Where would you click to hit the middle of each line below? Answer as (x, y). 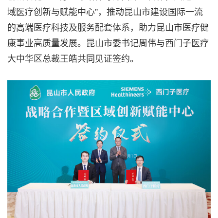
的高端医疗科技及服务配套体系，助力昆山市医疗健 (108, 27)
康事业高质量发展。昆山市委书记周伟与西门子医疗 (108, 42)
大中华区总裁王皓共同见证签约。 (73, 58)
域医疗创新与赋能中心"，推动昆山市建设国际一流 (105, 11)
